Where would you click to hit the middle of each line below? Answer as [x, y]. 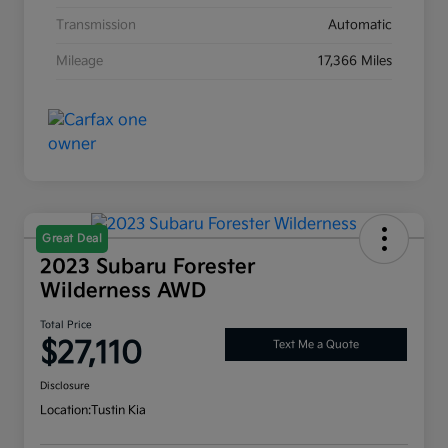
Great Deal [72, 239]
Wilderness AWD [123, 291]
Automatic [360, 25]
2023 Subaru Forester [147, 267]
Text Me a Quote [316, 344]
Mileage [79, 61]
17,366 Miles [355, 61]
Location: [65, 411]
